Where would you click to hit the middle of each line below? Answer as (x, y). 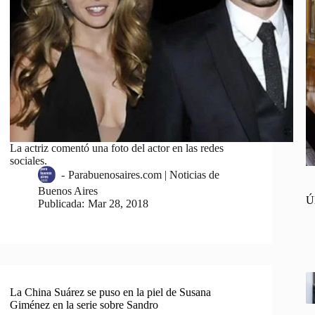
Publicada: (62, 203)
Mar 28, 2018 (118, 203)
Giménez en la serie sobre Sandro (84, 304)
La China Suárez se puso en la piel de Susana (111, 292)
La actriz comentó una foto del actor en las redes (117, 148)
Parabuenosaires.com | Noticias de (143, 175)
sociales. (29, 160)
